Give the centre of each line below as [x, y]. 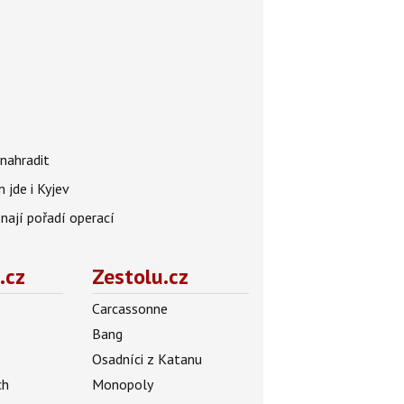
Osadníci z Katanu [147, 359]
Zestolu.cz [140, 277]
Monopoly [122, 385]
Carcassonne [129, 309]
